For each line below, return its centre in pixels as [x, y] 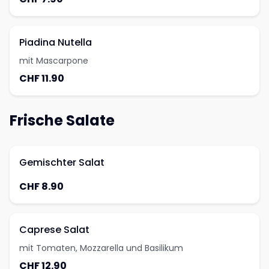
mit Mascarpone [54, 61]
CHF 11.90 [42, 78]
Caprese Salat [54, 230]
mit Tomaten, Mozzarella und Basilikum [101, 248]
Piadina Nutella [56, 42]
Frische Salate [62, 120]
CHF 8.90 [41, 186]
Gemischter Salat [62, 162]
